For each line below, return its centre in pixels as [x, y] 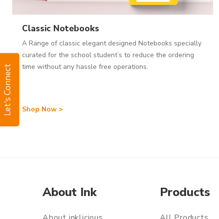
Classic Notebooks [61, 28]
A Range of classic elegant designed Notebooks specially [112, 43]
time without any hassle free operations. [85, 66]
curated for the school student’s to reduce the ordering [108, 55]
